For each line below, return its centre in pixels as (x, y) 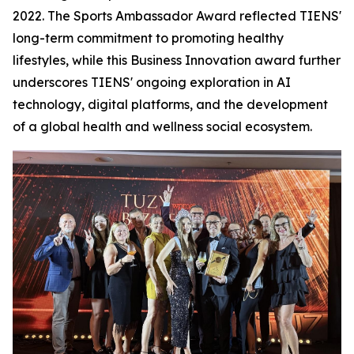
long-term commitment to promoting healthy (148, 38)
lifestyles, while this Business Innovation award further (177, 60)
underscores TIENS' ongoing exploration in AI (152, 82)
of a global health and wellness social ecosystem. (162, 126)
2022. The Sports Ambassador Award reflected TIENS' (177, 16)
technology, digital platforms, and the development (170, 104)
